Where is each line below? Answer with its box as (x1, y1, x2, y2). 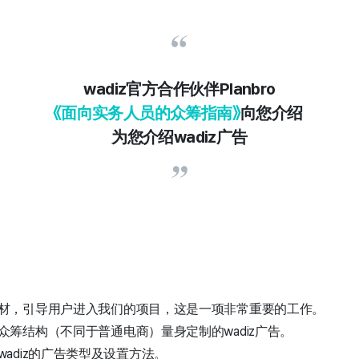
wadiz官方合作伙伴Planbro (83, 79, 276, 99)
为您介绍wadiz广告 (111, 127, 248, 147)
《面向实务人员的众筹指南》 (52, 103, 241, 123)
